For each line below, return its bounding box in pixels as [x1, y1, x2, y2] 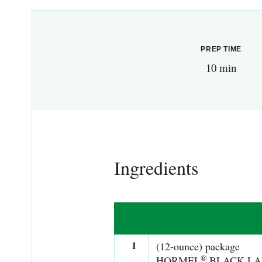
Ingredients [113, 155, 198, 181]
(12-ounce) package [156, 239, 240, 254]
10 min [206, 60, 237, 75]
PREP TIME [201, 45, 242, 54]
